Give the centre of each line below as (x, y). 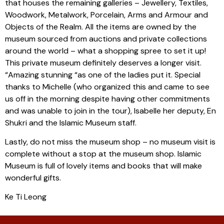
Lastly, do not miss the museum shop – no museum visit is (110, 141)
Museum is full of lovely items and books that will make (103, 165)
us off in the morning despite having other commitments (107, 98)
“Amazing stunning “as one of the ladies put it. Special (103, 74)
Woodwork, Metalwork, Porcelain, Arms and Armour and (106, 14)
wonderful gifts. (34, 177)
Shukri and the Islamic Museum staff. (72, 122)
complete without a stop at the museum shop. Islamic (103, 153)
